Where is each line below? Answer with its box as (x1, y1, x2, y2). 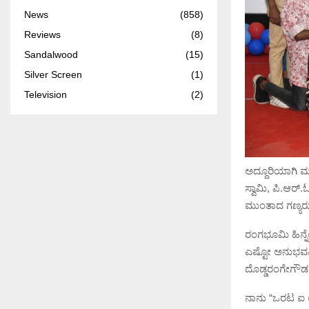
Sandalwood (24, 48, 78, 60)
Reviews (24, 28, 61, 40)
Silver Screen (24, 68, 82, 80)
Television (24, 88, 67, 100)
